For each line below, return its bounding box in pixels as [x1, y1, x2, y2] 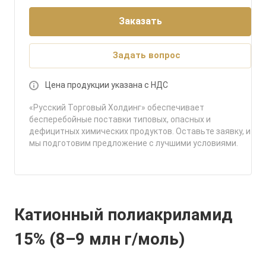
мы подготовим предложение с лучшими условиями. [29, 138, 238, 148]
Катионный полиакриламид [14, 205, 232, 225]
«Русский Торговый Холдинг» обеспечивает [29, 103, 204, 112]
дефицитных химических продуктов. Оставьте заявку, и [29, 126, 251, 136]
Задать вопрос [113, 50, 180, 61]
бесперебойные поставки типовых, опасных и [29, 115, 211, 124]
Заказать [118, 15, 162, 27]
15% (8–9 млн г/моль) [14, 229, 185, 249]
